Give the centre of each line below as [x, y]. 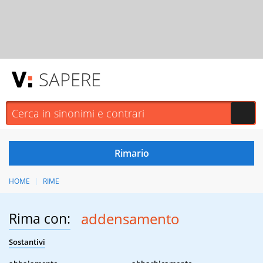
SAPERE [70, 79]
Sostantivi [27, 242]
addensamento [130, 219]
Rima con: [40, 219]
